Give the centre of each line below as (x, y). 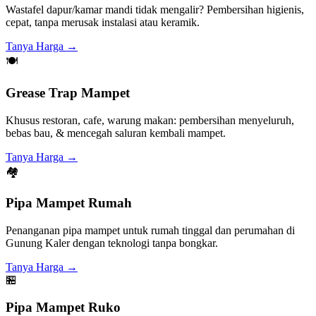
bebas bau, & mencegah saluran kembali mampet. (116, 133)
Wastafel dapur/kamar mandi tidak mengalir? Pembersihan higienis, (155, 10)
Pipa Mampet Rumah (69, 203)
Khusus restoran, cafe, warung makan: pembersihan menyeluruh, (150, 120)
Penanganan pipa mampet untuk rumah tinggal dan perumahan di (150, 230)
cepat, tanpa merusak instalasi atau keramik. (103, 23)
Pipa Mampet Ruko (63, 307)
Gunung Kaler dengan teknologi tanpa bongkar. (112, 243)
